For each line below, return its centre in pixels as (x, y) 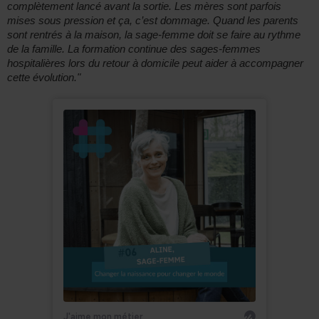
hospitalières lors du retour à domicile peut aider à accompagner (155, 63)
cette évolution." (44, 78)
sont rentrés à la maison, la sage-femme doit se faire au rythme (154, 35)
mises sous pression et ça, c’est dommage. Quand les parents (153, 21)
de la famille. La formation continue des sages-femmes (134, 49)
